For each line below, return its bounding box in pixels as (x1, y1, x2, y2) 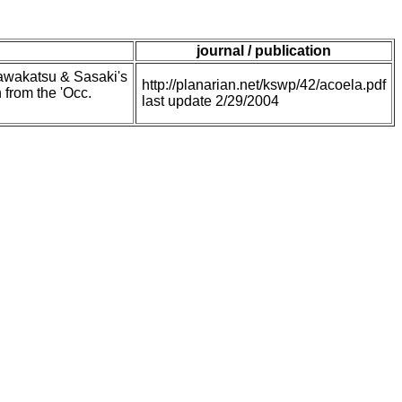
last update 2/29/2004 (142, 93, 279, 109)
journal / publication (197, 43, 331, 59)
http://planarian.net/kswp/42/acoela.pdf (142, 77, 386, 93)
